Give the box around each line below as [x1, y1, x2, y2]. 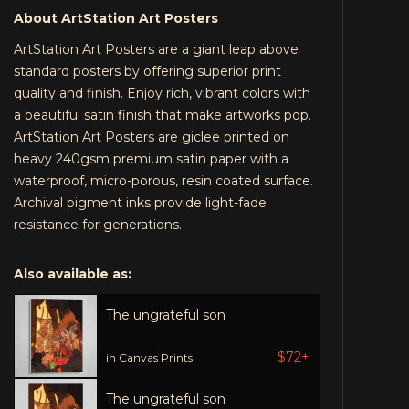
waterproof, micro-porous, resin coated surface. [14, 173, 314, 189]
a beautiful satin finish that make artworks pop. [14, 107, 312, 123]
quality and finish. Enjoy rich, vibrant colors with [14, 85, 311, 101]
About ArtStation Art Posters [14, 10, 219, 26]
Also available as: [14, 266, 132, 282]
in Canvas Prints [106, 350, 194, 364]
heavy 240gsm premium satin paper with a [14, 151, 289, 167]
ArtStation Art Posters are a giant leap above [14, 41, 299, 58]
